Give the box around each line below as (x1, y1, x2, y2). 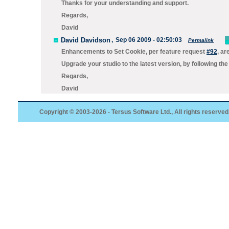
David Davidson (61, 36, 110, 44)
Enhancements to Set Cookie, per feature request (61, 48, 207, 55)
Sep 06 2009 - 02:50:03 (116, 36, 182, 43)
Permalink (188, 37, 214, 43)
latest (140, 60, 156, 67)
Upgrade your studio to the (61, 60, 140, 67)
